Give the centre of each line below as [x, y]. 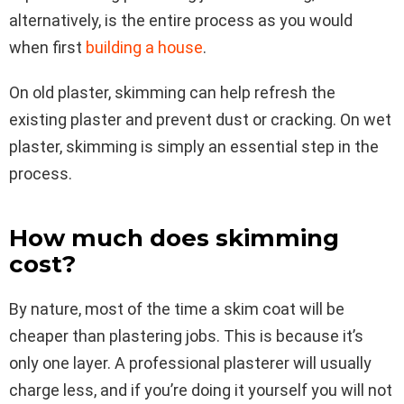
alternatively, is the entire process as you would [181, 20]
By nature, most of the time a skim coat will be [177, 308]
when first [47, 47]
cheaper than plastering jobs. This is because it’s [186, 335]
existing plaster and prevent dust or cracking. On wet [200, 119]
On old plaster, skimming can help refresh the [172, 92]
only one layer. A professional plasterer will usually [190, 363]
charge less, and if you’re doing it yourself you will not [201, 390]
